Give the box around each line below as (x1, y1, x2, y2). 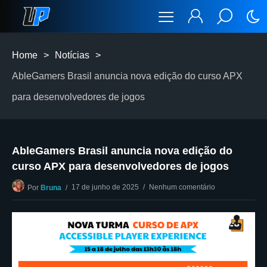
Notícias (55, 50, 89, 60)
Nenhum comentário (149, 183, 215, 191)
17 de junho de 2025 (72, 183, 139, 191)
